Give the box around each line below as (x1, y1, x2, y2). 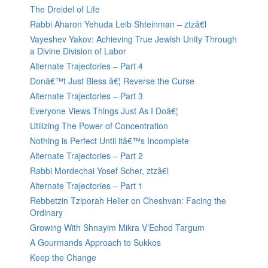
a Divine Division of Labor (30, 45, 126, 57)
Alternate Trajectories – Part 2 (30, 150, 143, 162)
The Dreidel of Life (30, 3, 100, 16)
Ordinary (30, 206, 63, 219)
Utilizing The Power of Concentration (30, 120, 168, 132)
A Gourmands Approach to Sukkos (30, 236, 161, 249)
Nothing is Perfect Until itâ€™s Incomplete (30, 135, 189, 147)
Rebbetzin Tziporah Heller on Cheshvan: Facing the (30, 194, 226, 207)
